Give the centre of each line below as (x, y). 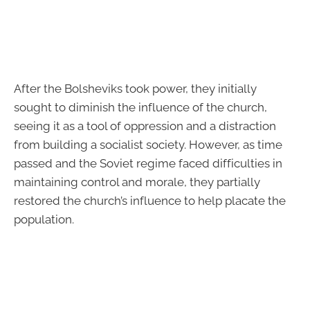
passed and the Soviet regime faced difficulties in (148, 164)
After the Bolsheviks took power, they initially (135, 89)
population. (44, 220)
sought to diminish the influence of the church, (140, 108)
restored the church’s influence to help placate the (150, 201)
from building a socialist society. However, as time (148, 145)
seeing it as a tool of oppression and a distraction (145, 126)
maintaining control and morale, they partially (137, 182)
